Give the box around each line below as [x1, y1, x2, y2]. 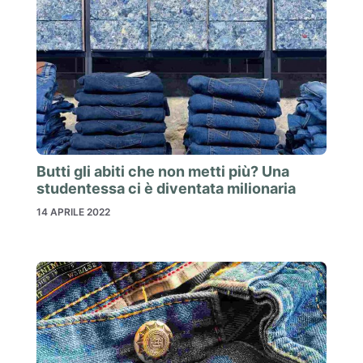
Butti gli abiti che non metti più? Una [36, 162, 289, 180]
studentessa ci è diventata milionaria [36, 179, 296, 197]
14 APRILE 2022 [36, 205, 110, 218]
